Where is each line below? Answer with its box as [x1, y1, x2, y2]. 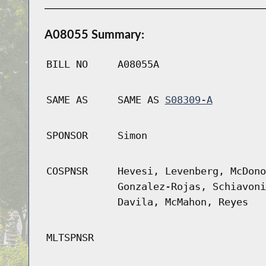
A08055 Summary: [44, 27, 144, 42]
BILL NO [46, 58, 88, 71]
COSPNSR [46, 165, 88, 178]
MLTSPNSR [46, 232, 94, 244]
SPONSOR [46, 129, 88, 142]
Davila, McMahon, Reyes [117, 196, 248, 208]
